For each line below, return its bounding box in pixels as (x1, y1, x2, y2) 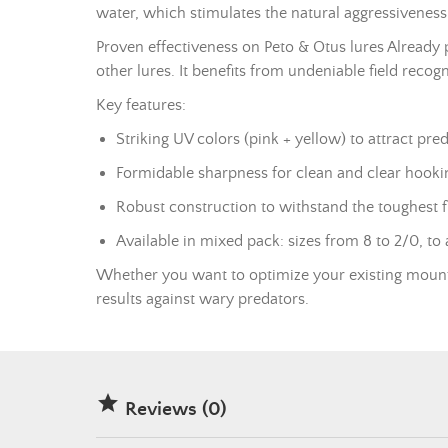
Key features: (96, 96, 186, 114)
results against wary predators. (96, 290, 309, 308)
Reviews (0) (120, 398, 227, 421)
